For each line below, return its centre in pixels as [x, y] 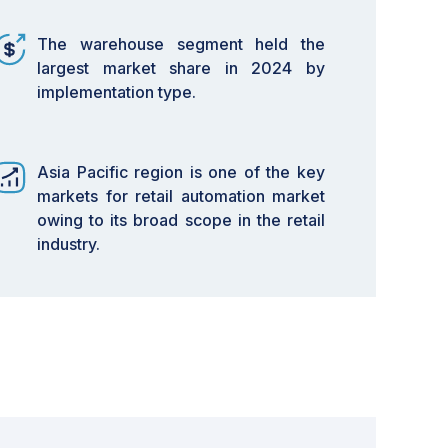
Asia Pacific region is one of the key [181, 172]
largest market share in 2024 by [181, 68]
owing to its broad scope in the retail [181, 220]
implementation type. [116, 92]
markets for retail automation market [181, 196]
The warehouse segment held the [181, 44]
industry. [68, 244]
